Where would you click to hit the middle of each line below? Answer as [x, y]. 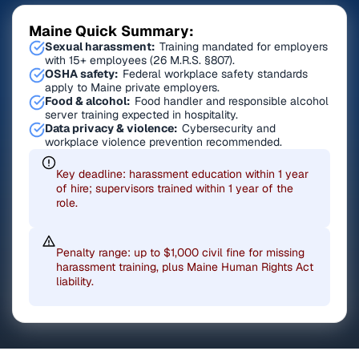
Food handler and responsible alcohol [230, 101]
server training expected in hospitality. [141, 115]
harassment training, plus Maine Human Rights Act [185, 267]
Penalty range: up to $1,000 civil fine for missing [180, 252]
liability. [75, 281]
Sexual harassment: [100, 46]
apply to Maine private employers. [132, 87]
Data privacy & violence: [111, 128]
